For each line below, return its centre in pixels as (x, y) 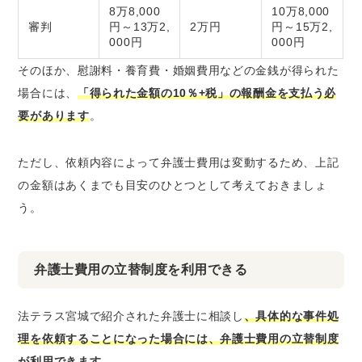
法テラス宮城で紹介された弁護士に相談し (131, 316)
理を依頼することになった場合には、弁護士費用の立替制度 (179, 338)
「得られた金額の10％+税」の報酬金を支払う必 (207, 93)
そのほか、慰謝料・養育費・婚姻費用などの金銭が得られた (179, 70)
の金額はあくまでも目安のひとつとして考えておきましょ (173, 185)
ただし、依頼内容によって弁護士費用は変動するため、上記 (179, 162)
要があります (54, 115)
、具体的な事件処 (291, 316)
